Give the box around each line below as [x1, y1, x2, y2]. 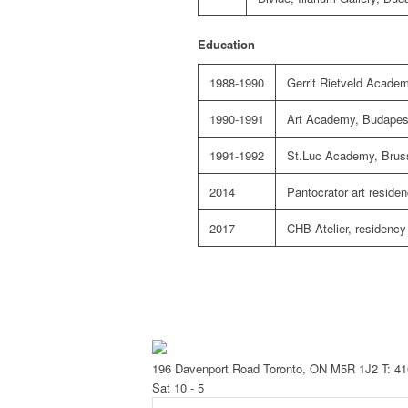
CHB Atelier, [287, 219, 352, 238]
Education [198, 36, 255, 54]
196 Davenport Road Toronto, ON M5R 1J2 [152, 360, 378, 378]
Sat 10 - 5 [152, 379, 204, 397]
